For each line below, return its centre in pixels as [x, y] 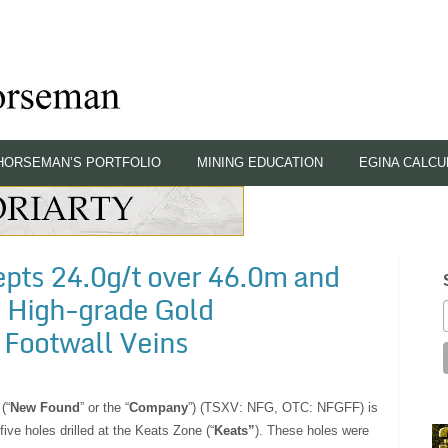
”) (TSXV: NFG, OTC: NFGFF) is [282, 407]
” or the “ [104, 407]
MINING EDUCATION [260, 162]
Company [158, 407]
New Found [44, 407]
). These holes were [311, 430]
